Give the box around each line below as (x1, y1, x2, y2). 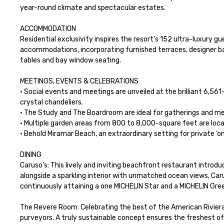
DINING (20, 150, 41, 159)
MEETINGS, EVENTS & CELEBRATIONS (20, 77, 138, 85)
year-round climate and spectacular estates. (20, 3, 165, 12)
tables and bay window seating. (20, 56, 121, 64)
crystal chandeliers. (20, 98, 83, 106)
